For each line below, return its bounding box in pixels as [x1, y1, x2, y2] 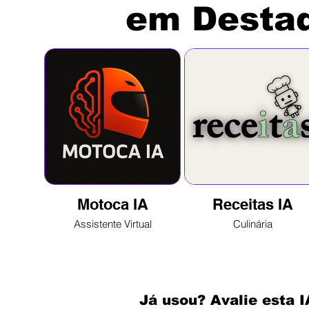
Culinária [232, 217, 272, 230]
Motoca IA [77, 195, 148, 213]
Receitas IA [212, 195, 293, 213]
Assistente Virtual [73, 217, 152, 230]
